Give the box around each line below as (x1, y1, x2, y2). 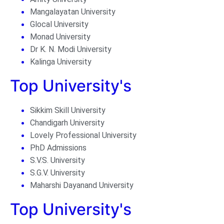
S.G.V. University (30, 168, 85, 178)
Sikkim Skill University (30, 105, 105, 115)
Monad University (30, 32, 90, 42)
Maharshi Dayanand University (30, 180, 133, 190)
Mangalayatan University (30, 7, 115, 17)
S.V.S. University (30, 155, 85, 165)
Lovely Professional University (30, 130, 136, 140)
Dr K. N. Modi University (30, 44, 111, 54)
